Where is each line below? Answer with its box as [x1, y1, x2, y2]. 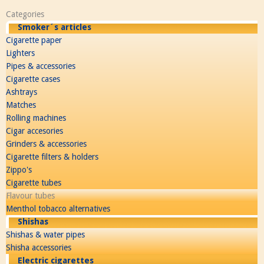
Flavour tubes [6, 190, 55, 200]
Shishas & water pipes [6, 229, 85, 239]
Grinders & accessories [6, 138, 87, 148]
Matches [6, 100, 36, 110]
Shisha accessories [6, 242, 71, 252]
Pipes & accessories [6, 61, 75, 71]
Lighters [6, 48, 35, 58]
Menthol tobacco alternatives [6, 203, 110, 213]
